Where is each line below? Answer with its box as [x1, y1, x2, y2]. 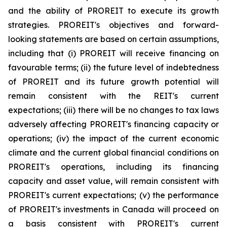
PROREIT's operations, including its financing [8, 162, 219, 172]
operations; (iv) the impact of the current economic [8, 133, 219, 143]
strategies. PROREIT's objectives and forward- [8, 20, 219, 30]
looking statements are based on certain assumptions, [8, 34, 219, 44]
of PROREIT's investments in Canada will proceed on [8, 204, 219, 214]
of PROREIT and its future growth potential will [8, 77, 219, 87]
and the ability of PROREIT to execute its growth [8, 6, 219, 16]
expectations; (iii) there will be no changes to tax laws [8, 105, 219, 115]
